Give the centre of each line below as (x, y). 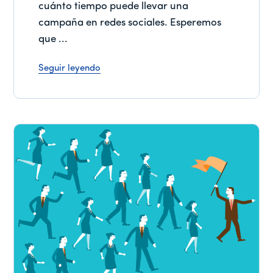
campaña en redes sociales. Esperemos (130, 23)
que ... (53, 39)
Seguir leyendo (70, 68)
